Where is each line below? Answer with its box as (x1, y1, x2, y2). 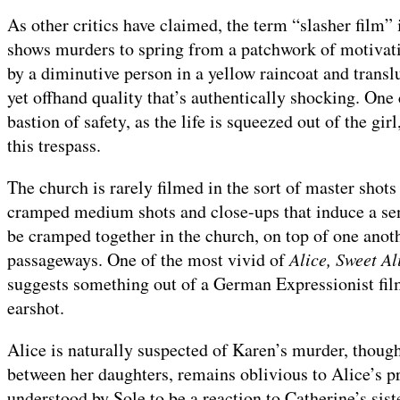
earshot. (7, 296, 64, 321)
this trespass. (7, 133, 101, 158)
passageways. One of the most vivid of (7, 247, 289, 272)
